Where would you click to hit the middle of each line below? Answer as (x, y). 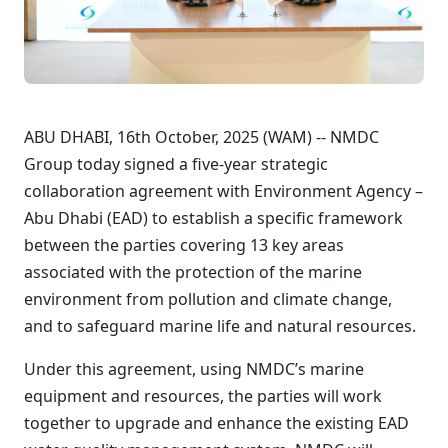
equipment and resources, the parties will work (203, 396)
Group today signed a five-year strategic (176, 164)
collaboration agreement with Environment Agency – (223, 191)
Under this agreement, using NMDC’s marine (194, 369)
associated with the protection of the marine (193, 272)
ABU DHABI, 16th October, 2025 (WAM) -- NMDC (201, 137)
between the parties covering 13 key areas (184, 245)
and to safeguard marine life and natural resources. (220, 326)
